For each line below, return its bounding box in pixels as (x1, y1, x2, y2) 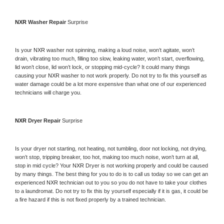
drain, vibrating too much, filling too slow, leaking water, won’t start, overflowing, (15, 55, 204, 61)
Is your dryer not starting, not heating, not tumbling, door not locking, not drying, (15, 145, 206, 151)
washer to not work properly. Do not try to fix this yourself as (61, 72, 207, 78)
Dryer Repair (28, 117, 62, 123)
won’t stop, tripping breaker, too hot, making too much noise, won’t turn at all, (15, 153, 199, 160)
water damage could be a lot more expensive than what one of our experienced (15, 80, 206, 87)
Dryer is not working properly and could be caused (85, 162, 208, 168)
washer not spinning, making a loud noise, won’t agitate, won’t (46, 46, 194, 53)
